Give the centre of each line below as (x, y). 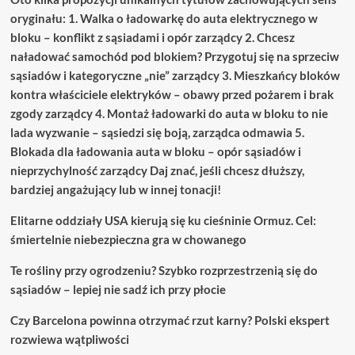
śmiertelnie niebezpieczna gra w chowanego (128, 239)
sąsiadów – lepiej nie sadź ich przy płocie (118, 289)
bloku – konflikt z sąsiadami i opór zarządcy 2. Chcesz (152, 37)
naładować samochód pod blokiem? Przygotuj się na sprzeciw (174, 56)
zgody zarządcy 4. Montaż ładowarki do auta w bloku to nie (169, 113)
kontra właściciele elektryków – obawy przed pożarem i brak (172, 94)
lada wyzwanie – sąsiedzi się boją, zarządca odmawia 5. (157, 132)
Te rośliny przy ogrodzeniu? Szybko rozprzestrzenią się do (164, 270)
